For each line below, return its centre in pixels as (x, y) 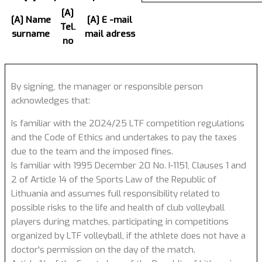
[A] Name (31, 20)
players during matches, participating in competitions (120, 221)
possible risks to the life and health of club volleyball (118, 207)
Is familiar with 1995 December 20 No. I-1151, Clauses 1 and (129, 165)
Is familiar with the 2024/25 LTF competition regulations (128, 123)
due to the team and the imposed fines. (92, 151)
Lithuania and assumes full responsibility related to (116, 193)
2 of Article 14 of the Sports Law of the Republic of (114, 179)
